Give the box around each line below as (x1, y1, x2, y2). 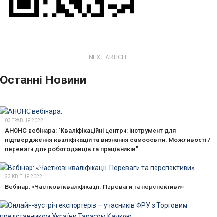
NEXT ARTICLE (89, 53, 128, 61)
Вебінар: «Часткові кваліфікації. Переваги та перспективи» (5, 183, 184, 190)
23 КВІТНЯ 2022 (5, 173, 42, 179)
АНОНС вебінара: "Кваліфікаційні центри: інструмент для (5, 126, 176, 134)
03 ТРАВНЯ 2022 (5, 117, 43, 123)
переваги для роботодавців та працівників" (5, 145, 138, 153)
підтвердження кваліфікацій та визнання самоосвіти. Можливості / (5, 136, 210, 143)
